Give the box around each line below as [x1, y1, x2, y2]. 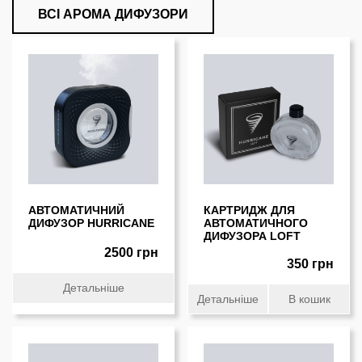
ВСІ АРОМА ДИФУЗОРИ [38, 6, 189, 22]
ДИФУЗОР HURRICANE [28, 216, 155, 229]
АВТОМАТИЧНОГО [203, 216, 308, 229]
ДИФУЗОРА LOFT [203, 229, 301, 242]
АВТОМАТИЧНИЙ [28, 203, 125, 217]
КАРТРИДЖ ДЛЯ [203, 203, 295, 217]
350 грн [286, 256, 334, 271]
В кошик [288, 293, 330, 306]
